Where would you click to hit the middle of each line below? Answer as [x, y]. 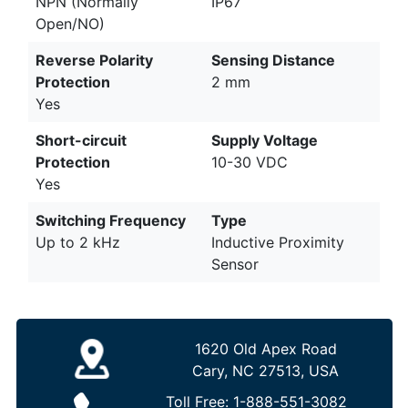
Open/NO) [70, 23]
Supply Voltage [265, 140]
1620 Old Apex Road [265, 348]
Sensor [235, 264]
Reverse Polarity [94, 60]
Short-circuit [81, 140]
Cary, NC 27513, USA [265, 370]
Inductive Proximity [278, 242]
